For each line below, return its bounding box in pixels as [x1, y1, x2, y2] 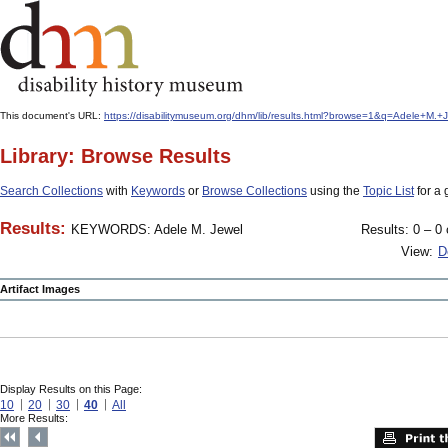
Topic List [363, 184, 414, 198]
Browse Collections [202, 184, 307, 198]
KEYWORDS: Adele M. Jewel [71, 222, 243, 237]
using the [307, 184, 363, 198]
